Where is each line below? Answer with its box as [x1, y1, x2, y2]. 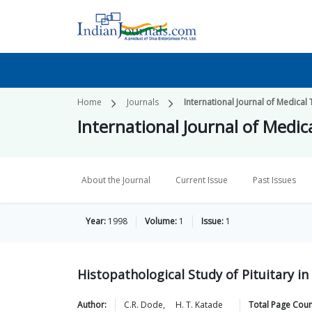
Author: [77, 299, 107, 311]
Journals [127, 96, 159, 108]
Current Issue [175, 174, 228, 186]
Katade [195, 299, 223, 311]
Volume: [145, 215, 177, 227]
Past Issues [253, 174, 296, 186]
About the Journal [81, 174, 150, 186]
